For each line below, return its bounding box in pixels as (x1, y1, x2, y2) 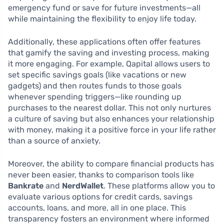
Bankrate (8, 180, 43, 190)
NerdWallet (62, 180, 103, 190)
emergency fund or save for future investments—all (8, 2, 200, 12)
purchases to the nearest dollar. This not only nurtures (8, 102, 211, 112)
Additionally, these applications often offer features (8, 36, 200, 46)
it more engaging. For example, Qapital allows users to (8, 58, 210, 68)
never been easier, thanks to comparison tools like (8, 169, 194, 179)
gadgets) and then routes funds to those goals (8, 80, 181, 90)
